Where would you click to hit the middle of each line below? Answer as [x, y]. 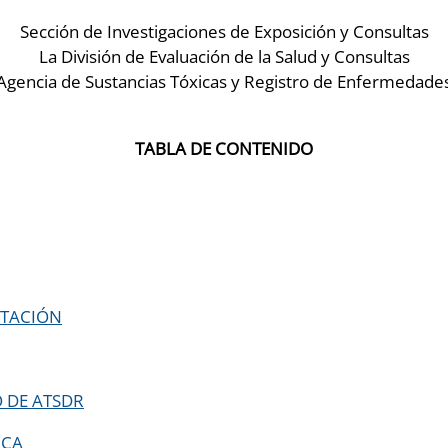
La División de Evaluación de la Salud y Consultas [224, 56]
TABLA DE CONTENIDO [224, 148]
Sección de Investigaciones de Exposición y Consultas [224, 31]
